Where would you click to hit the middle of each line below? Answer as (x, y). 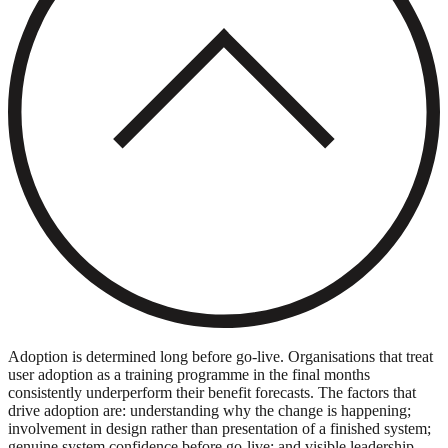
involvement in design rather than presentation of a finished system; (219, 429)
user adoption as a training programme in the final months (189, 375)
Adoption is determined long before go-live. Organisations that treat (220, 357)
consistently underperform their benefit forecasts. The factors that (212, 393)
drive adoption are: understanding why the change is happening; (209, 411)
